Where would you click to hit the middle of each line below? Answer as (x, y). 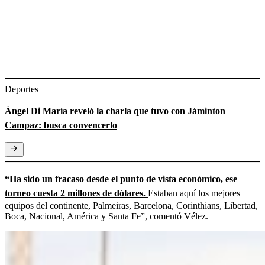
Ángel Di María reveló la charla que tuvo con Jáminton (115, 111)
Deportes (22, 89)
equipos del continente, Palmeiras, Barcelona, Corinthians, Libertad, (131, 205)
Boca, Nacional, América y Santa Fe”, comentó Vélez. (106, 216)
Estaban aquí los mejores (194, 193)
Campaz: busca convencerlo (61, 125)
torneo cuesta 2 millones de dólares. (76, 193)
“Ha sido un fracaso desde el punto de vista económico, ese (121, 179)
